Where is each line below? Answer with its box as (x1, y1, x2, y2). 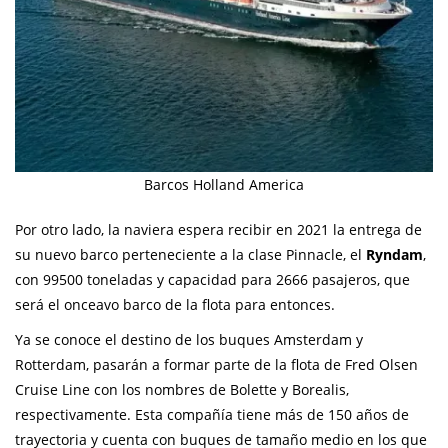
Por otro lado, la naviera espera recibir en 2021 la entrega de (15, 220, 422, 240)
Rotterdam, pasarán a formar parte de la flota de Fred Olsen (15, 355, 418, 375)
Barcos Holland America (144, 175, 304, 195)
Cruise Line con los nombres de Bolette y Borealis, (15, 380, 349, 400)
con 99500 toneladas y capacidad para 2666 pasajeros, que (15, 270, 410, 290)
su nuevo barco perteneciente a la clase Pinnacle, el (15, 245, 366, 265)
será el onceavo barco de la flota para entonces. (15, 295, 335, 315)
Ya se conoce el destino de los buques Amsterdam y (15, 330, 363, 350)
